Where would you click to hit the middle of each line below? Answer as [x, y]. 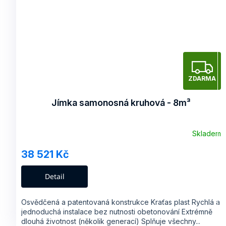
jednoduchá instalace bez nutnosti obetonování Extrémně [117, 211]
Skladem [207, 134]
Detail [54, 176]
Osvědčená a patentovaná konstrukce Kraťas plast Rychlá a [121, 202]
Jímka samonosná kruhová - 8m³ [121, 102]
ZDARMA [202, 79]
